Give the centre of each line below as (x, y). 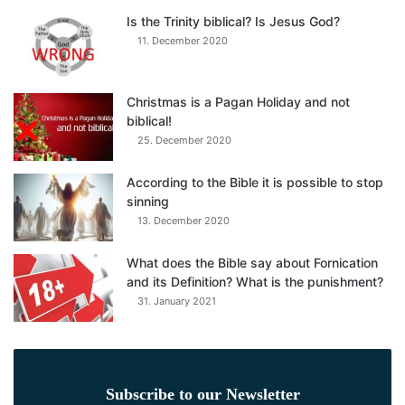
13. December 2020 (184, 220)
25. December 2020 (184, 140)
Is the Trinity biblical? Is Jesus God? (233, 21)
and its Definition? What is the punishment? (255, 281)
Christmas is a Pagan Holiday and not (238, 101)
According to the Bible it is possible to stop (255, 182)
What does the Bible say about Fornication (252, 262)
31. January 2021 (177, 301)
